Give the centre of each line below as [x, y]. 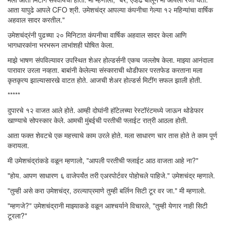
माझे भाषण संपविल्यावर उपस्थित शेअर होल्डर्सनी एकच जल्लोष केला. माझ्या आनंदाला [110, 60]
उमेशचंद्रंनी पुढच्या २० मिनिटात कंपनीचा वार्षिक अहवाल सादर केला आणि [97, 35]
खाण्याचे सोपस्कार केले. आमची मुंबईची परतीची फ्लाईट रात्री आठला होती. [98, 120]
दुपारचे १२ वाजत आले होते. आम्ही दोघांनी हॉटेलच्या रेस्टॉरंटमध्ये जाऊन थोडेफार [105, 110]
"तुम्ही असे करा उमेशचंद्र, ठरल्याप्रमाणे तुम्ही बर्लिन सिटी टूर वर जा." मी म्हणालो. [107, 190]
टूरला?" [17, 215]
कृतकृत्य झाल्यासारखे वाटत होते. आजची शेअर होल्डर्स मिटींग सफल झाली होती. [105, 80]
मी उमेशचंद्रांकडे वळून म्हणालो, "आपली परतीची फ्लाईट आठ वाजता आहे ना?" [103, 160]
